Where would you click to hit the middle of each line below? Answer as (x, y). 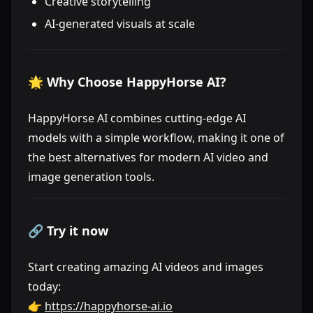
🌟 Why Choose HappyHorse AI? (127, 82)
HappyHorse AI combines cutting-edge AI (137, 118)
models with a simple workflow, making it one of (156, 138)
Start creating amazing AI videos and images (146, 267)
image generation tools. (91, 177)
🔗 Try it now (68, 231)
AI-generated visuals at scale (120, 24)
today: (44, 286)
